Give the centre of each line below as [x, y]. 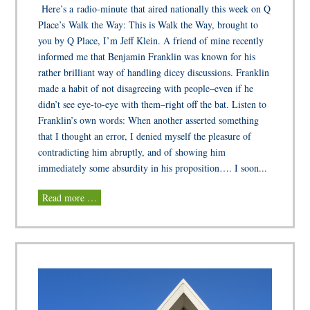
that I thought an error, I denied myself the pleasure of [145, 136]
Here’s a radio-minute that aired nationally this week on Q [155, 8]
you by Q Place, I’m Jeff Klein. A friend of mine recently [151, 40]
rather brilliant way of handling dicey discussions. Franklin [154, 72]
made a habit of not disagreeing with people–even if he [146, 88]
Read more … [70, 197]
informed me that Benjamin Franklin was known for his [147, 56]
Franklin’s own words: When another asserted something [149, 120]
